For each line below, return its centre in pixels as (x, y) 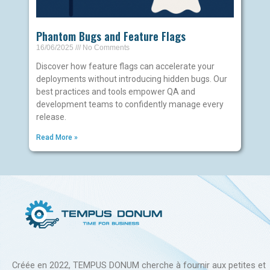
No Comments (105, 47)
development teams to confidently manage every (130, 104)
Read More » (57, 137)
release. (51, 117)
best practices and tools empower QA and (115, 91)
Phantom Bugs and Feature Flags (111, 36)
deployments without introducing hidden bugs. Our (131, 79)
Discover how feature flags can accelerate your (125, 66)
